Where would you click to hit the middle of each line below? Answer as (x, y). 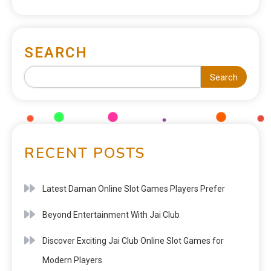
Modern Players (72, 260)
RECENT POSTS (85, 153)
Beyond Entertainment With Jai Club (111, 214)
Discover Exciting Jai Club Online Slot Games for (133, 240)
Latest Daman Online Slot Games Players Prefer (134, 188)
